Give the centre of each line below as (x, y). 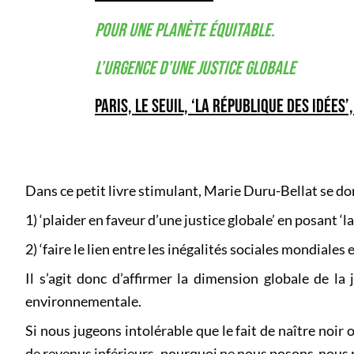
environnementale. (83, 301)
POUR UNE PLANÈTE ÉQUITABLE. (185, 30)
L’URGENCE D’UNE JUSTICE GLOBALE (195, 68)
